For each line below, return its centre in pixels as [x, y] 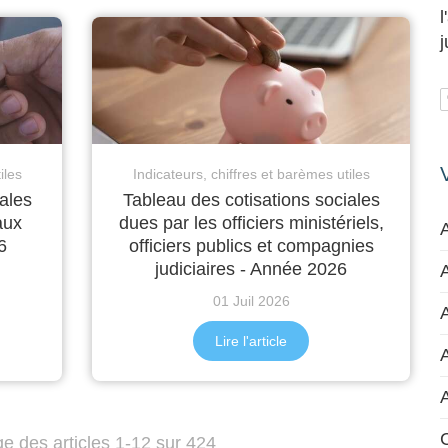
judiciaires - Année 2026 [251, 269]
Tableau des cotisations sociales [251, 200]
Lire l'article [251, 341]
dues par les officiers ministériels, [251, 223]
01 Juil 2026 [251, 301]
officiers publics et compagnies [251, 246]
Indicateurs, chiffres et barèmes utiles [251, 174]
